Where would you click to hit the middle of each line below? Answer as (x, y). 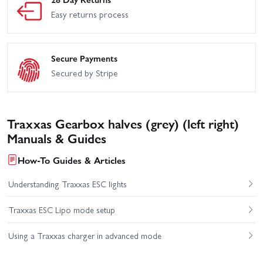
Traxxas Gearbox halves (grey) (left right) (123, 123)
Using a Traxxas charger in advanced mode (85, 236)
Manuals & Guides (57, 137)
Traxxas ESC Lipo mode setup (61, 210)
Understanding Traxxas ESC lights (67, 183)
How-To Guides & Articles (72, 160)
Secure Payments (84, 58)
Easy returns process (90, 14)
